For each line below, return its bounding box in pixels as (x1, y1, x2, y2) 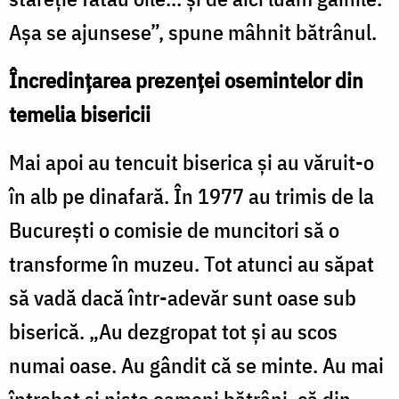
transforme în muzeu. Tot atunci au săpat (9, 248, 374, 278)
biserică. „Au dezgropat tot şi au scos (9, 316, 338, 346)
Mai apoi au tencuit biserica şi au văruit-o (9, 147, 374, 176)
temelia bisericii (9, 99, 151, 128)
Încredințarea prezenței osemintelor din (9, 65, 363, 94)
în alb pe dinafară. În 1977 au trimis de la (9, 181, 374, 210)
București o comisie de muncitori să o (9, 215, 339, 244)
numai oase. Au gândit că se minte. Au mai (9, 350, 384, 379)
